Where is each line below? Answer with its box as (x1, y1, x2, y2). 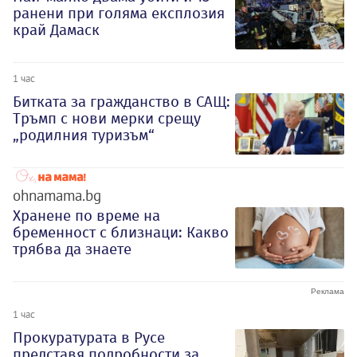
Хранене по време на (13, 206, 160, 225)
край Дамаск (13, 21, 100, 40)
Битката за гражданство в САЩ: (13, 92, 230, 111)
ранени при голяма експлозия (13, 4, 225, 23)
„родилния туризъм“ (13, 125, 155, 144)
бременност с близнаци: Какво (13, 222, 229, 241)
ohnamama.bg (13, 185, 101, 205)
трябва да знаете (13, 239, 131, 258)
